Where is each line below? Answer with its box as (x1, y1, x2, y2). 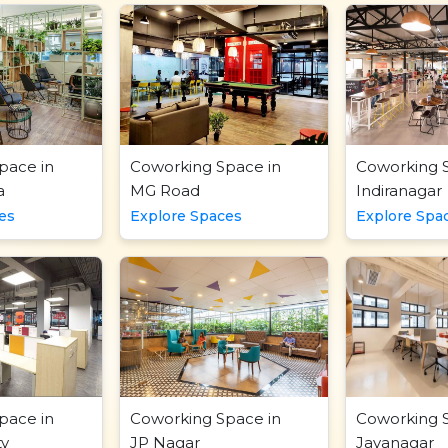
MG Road (129, 181, 200, 200)
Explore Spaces (129, 207, 242, 225)
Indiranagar (356, 181, 443, 200)
